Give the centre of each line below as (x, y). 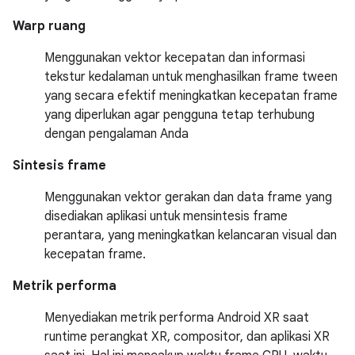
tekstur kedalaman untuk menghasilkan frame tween (191, 77)
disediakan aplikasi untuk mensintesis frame (166, 216)
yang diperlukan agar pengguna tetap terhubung (179, 115)
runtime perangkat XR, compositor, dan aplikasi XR (187, 337)
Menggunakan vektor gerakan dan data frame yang (188, 197)
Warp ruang (49, 26)
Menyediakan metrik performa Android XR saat (177, 318)
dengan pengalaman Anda (116, 134)
